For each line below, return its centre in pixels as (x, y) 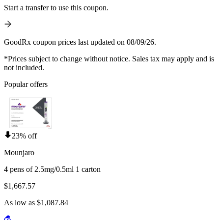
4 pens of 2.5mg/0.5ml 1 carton (52, 169)
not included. (24, 68)
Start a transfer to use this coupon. (56, 8)
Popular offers (26, 84)
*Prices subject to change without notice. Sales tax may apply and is (109, 59)
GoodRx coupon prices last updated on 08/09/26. (80, 42)
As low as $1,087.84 (36, 203)
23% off (24, 136)
